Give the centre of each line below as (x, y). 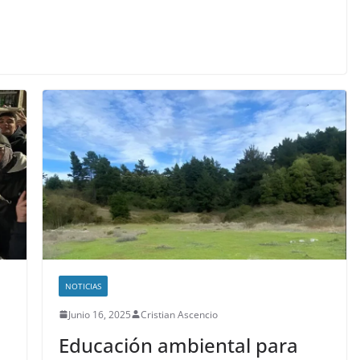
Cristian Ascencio (179, 314)
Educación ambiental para (178, 345)
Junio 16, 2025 (99, 314)
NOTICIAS (83, 286)
